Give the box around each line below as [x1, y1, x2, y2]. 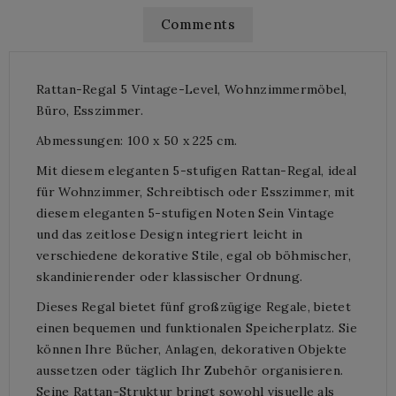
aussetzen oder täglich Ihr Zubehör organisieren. [36, 362, 344, 378]
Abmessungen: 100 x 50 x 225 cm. [36, 132, 238, 148]
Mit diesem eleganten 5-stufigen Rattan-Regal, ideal [36, 162, 357, 179]
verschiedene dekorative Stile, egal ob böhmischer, [36, 247, 351, 263]
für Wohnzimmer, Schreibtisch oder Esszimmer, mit [36, 183, 355, 200]
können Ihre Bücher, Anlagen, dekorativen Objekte [36, 340, 347, 357]
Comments [160, 15, 236, 33]
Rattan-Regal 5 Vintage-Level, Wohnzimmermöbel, [36, 80, 347, 97]
